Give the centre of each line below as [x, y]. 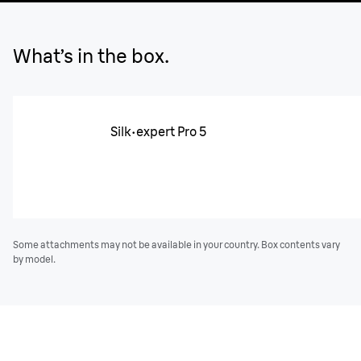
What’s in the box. [91, 56]
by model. [34, 259]
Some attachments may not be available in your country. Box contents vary [176, 245]
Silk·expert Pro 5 [159, 131]
